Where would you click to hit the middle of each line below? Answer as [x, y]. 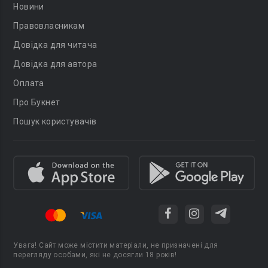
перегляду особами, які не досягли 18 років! [95, 255]
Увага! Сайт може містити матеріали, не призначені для [116, 245]
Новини [29, 7]
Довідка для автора [55, 64]
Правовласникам [49, 26]
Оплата [29, 83]
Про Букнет [37, 102]
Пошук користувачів [55, 121]
